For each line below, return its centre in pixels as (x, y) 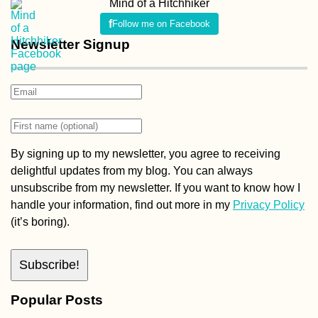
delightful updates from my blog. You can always (132, 170)
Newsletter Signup (70, 45)
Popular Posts (57, 300)
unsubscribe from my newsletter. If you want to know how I (155, 187)
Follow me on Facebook (161, 23)
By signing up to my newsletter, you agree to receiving (146, 153)
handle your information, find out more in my (122, 204)
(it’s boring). (40, 221)
